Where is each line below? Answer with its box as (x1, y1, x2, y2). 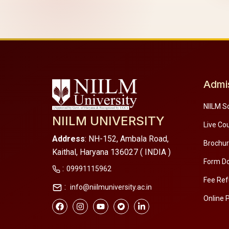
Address (52, 134, 85, 144)
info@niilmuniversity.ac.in (68, 183, 152, 192)
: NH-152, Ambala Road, (85, 134, 169, 144)
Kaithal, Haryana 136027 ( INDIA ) (52, 147, 171, 157)
